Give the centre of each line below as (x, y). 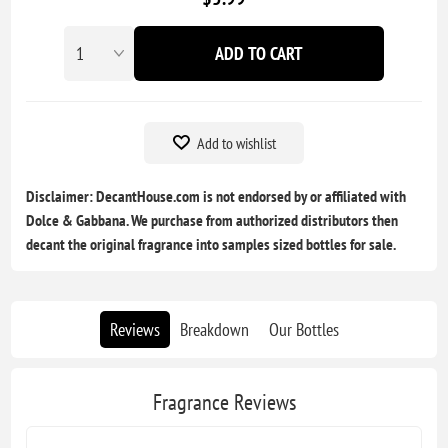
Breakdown (214, 330)
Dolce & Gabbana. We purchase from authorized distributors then (212, 220)
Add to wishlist (236, 143)
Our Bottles (303, 330)
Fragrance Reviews (224, 402)
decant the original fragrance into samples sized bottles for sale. (211, 244)
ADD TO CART (259, 54)
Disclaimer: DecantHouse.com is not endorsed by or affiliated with (216, 196)
